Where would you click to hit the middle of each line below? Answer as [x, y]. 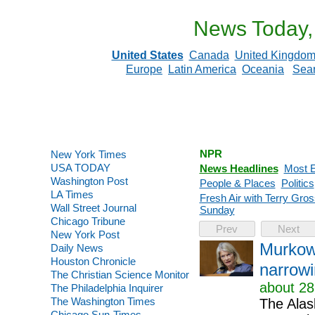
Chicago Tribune [88, 221]
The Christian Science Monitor [120, 275]
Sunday [217, 210]
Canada [209, 55]
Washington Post [89, 181]
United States [147, 55]
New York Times [88, 154]
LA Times [72, 194]
